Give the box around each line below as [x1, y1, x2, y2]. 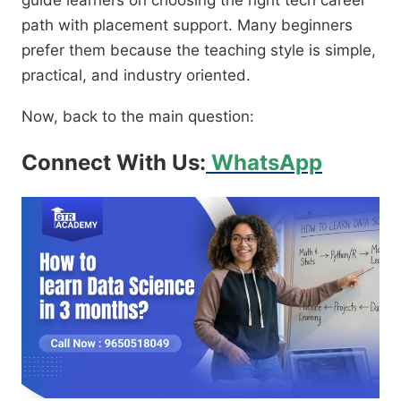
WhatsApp [206, 149, 322, 176]
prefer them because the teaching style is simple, [21, 41, 376, 60]
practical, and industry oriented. [21, 66, 251, 85]
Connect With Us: [21, 149, 206, 176]
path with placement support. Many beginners [21, 16, 353, 35]
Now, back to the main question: [21, 107, 254, 126]
